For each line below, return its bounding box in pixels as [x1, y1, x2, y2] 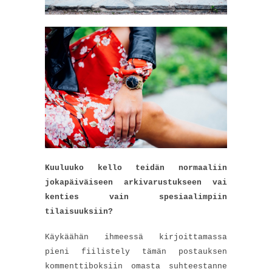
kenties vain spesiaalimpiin [45, 192, 227, 202]
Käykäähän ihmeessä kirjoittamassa [45, 232, 227, 242]
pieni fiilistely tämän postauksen [45, 246, 227, 256]
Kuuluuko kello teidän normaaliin [45, 163, 227, 172]
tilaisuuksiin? [45, 206, 113, 216]
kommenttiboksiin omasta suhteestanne [45, 261, 227, 271]
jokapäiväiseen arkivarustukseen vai [45, 177, 227, 187]
